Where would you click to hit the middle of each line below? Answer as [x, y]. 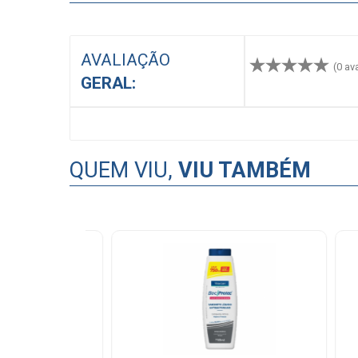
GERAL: [108, 83]
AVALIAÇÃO [125, 60]
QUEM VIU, [124, 170]
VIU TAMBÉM [245, 170]
